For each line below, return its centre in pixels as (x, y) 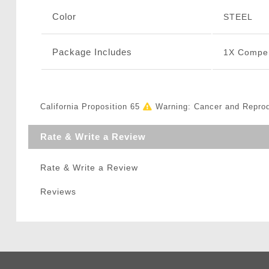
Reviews (58, 192)
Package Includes (92, 52)
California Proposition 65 (91, 107)
